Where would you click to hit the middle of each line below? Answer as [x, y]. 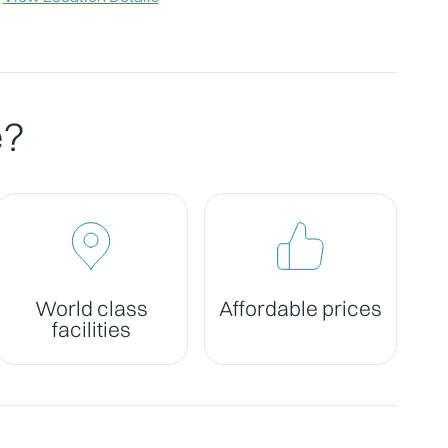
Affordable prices [301, 308]
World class [91, 308]
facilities [91, 329]
